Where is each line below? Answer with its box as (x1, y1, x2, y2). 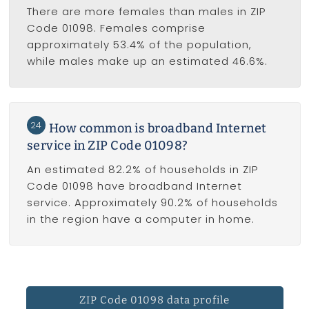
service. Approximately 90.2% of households (26, 195, 278, 210)
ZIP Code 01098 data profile (79, 293, 230, 306)
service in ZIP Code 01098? (26, 137, 188, 153)
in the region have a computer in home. (26, 211, 255, 226)
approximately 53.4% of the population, (26, 37, 252, 52)
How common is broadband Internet (48, 120, 267, 136)
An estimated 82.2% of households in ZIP (26, 161, 258, 177)
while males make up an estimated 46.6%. (26, 53, 268, 68)
